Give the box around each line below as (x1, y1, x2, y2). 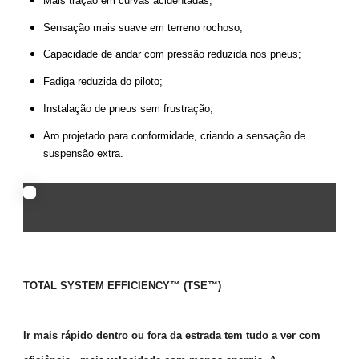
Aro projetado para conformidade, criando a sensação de (42, 129, 305, 142)
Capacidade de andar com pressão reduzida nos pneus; (42, 48, 301, 61)
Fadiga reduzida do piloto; (42, 75, 163, 88)
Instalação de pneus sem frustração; (42, 103, 213, 115)
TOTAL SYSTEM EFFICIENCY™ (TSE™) (23, 279, 221, 292)
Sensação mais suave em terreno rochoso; (42, 21, 243, 34)
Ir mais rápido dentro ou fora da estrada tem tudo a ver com (23, 329, 321, 341)
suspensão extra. (42, 147, 123, 159)
